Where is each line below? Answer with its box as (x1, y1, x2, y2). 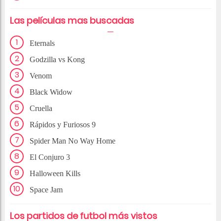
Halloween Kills (30, 169, 80, 178)
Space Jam (30, 185, 63, 194)
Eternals (30, 39, 55, 48)
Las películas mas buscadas (10, 14, 134, 27)
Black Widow (30, 88, 73, 97)
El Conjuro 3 (30, 153, 70, 162)
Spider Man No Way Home (30, 137, 115, 146)
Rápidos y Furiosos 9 (30, 120, 96, 129)
